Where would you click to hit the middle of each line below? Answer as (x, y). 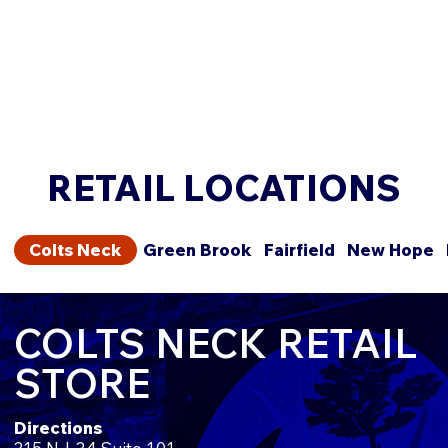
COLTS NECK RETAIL (216, 342)
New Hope (390, 249)
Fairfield (299, 249)
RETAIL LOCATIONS (224, 187)
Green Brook (197, 249)
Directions (58, 427)
